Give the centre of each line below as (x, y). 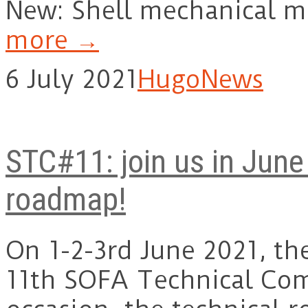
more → (52, 41)
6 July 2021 (71, 80)
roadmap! (66, 199)
